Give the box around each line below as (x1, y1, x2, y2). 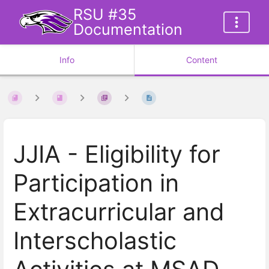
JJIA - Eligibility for (13, 140, 220, 169)
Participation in (13, 169, 179, 198)
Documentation (73, 20, 183, 38)
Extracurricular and (13, 198, 225, 227)
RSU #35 (73, 5, 136, 23)
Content (186, 55, 217, 65)
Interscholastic (13, 226, 198, 256)
